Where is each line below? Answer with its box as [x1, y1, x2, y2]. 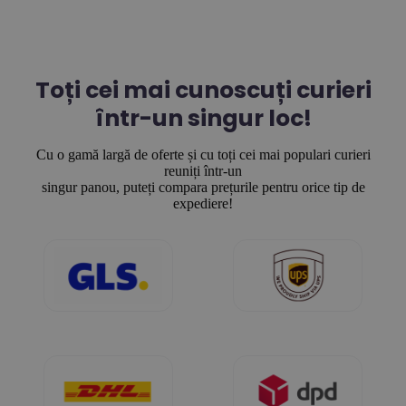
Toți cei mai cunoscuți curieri [34, 74, 372, 107]
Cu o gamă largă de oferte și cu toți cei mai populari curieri [35, 147, 371, 163]
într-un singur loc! [94, 102, 312, 135]
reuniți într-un [164, 163, 242, 179]
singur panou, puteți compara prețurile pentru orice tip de [41, 179, 365, 196]
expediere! [173, 196, 233, 212]
